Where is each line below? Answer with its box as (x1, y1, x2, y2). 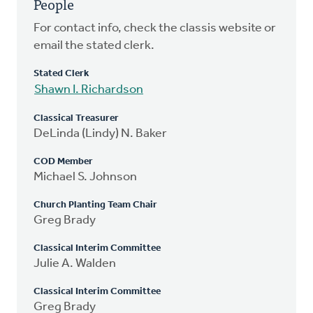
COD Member (34, 156, 93, 167)
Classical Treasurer (34, 112, 119, 124)
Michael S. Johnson (34, 170, 137, 184)
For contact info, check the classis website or (34, 21, 276, 35)
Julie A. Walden (34, 256, 116, 270)
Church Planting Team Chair (34, 199, 157, 210)
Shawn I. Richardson (34, 82, 143, 96)
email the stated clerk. (34, 38, 154, 52)
